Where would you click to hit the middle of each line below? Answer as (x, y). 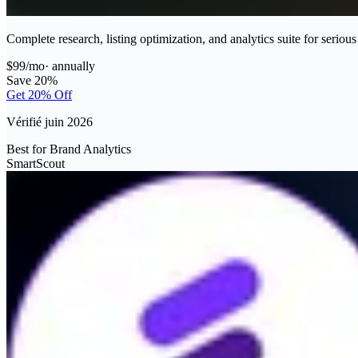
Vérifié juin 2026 (50, 121)
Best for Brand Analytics (69, 149)
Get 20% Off (39, 94)
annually (74, 66)
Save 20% (32, 80)
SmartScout (36, 163)
